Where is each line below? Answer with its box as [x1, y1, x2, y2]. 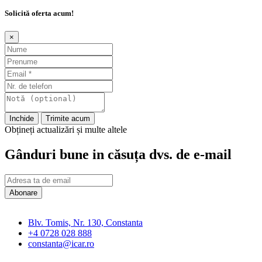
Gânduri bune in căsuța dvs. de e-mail [5, 147, 232, 163]
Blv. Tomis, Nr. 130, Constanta [28, 217, 143, 227]
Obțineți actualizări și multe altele [5, 125, 127, 135]
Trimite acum [46, 114, 90, 123]
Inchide [9, 114, 34, 123]
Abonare [9, 188, 37, 197]
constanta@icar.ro [28, 238, 94, 249]
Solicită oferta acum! [5, 8, 74, 18]
